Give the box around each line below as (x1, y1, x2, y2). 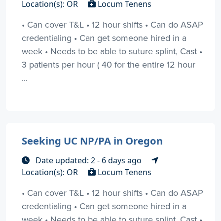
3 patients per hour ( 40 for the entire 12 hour (22, 58, 195, 71)
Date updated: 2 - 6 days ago (34, 154, 144, 166)
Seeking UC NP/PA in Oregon (22, 133, 163, 147)
